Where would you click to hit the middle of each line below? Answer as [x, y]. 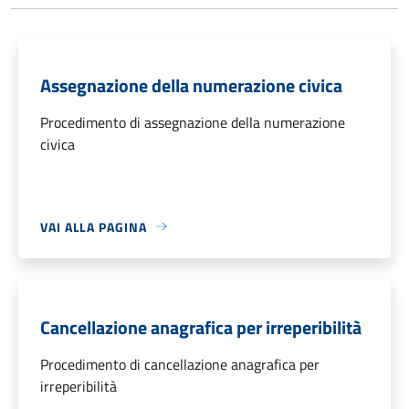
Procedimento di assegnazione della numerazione [193, 122]
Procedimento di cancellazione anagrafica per [180, 364]
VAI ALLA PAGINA [94, 226]
